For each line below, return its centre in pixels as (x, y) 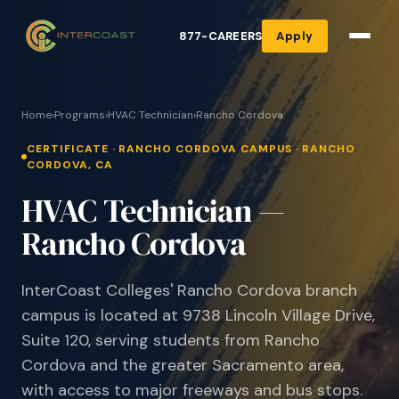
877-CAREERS (220, 36)
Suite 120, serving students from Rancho (171, 340)
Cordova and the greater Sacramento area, (183, 365)
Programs (80, 115)
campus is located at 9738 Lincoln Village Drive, (198, 315)
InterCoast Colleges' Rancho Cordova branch (189, 290)
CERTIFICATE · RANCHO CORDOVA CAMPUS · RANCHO (191, 149)
